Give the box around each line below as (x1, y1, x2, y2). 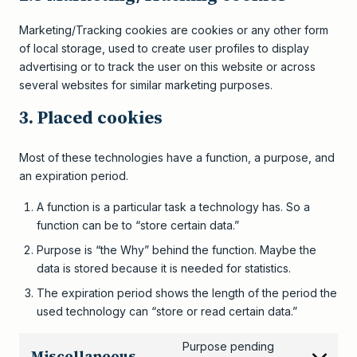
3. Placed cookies (19, 105, 162, 129)
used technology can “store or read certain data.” (37, 304, 297, 318)
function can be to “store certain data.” (37, 218, 239, 232)
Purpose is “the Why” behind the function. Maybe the (37, 243, 316, 257)
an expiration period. (19, 169, 128, 182)
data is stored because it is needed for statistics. (37, 261, 291, 275)
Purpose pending (182, 339, 274, 353)
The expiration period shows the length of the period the (37, 286, 337, 300)
